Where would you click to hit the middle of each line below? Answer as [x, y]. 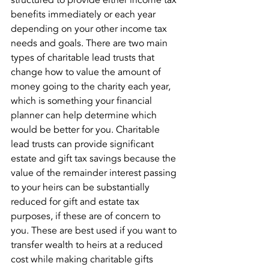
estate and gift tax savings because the [95, 159]
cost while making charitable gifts [83, 259]
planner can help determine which [85, 115]
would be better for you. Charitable [86, 130]
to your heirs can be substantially [81, 187]
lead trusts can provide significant [83, 144]
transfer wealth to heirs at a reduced [88, 245]
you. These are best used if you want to [95, 231]
